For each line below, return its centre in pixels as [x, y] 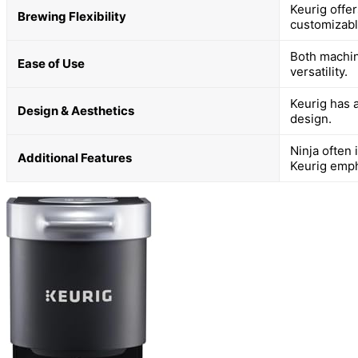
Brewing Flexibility [72, 16]
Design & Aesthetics [76, 110]
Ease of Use [51, 63]
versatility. [319, 71]
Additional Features [75, 157]
